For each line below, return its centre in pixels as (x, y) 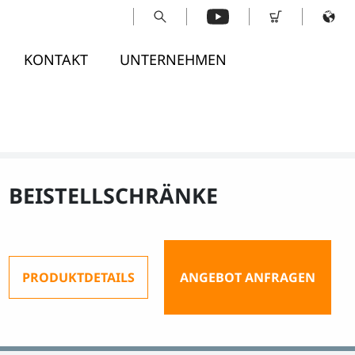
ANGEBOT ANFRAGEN (248, 277)
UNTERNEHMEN (174, 59)
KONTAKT (56, 59)
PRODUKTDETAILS (78, 277)
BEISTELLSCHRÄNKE (113, 195)
